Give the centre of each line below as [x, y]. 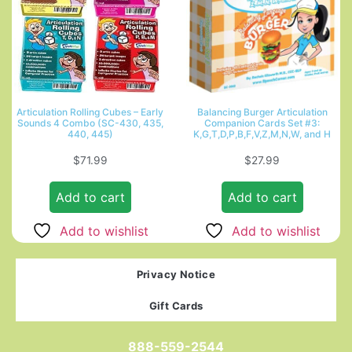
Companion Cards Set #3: [262, 123]
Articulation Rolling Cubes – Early [90, 112]
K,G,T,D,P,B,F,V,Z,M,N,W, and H [262, 134]
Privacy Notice [176, 274]
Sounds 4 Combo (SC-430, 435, [90, 123]
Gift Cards [176, 305]
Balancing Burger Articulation [262, 112]
